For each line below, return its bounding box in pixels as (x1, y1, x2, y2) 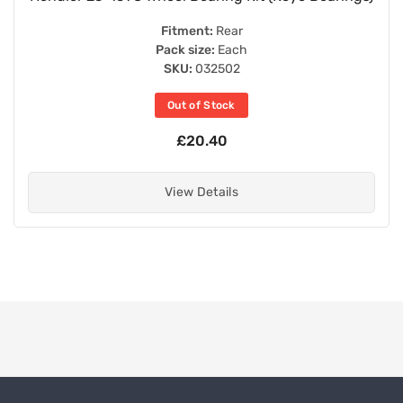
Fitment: (160, 22, 213, 39)
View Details (164, 184, 239, 200)
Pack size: (156, 41, 215, 58)
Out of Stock (167, 98, 236, 112)
